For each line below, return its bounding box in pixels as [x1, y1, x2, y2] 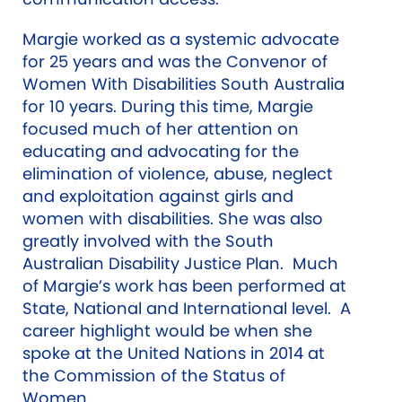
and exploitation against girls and [22, 185, 293, 207]
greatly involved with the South [22, 230, 274, 252]
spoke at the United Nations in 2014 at [22, 342, 325, 364]
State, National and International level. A [22, 297, 351, 319]
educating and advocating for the [22, 140, 299, 162]
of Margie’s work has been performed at [22, 275, 346, 297]
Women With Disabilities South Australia [22, 73, 345, 95]
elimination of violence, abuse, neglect [22, 162, 333, 185]
